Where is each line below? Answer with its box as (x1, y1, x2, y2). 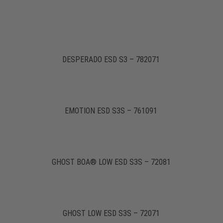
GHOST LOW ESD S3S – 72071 (62, 209, 160, 218)
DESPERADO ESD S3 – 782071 (62, 55, 160, 64)
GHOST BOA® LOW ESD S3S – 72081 (51, 157, 171, 167)
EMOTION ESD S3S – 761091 (65, 106, 158, 115)
